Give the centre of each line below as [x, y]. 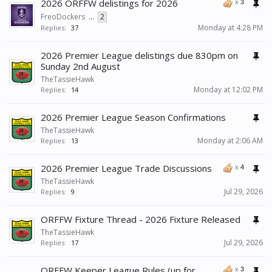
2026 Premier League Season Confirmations [133, 117]
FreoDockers [63, 17]
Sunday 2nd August [80, 66]
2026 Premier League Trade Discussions [126, 168]
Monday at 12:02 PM [228, 90]
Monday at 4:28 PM [230, 28]
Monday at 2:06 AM [230, 141]
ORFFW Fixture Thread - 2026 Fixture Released [141, 219]
